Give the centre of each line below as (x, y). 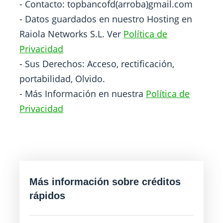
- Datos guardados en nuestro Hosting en (106, 19)
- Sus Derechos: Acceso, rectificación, (97, 64)
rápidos (48, 196)
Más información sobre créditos (105, 182)
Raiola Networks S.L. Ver (72, 34)
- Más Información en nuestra (83, 94)
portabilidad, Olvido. (62, 79)
